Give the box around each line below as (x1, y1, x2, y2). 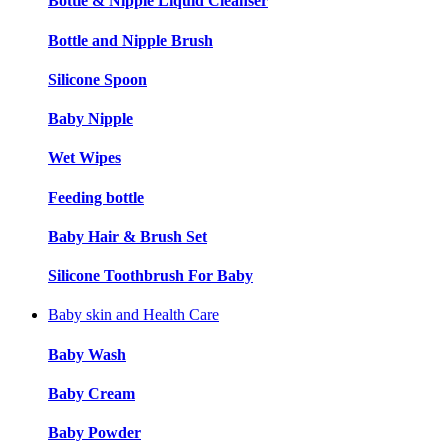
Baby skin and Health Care (48, 306, 219, 324)
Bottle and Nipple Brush (48, 31, 213, 49)
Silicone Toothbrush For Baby (48, 267, 253, 285)
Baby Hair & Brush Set (48, 227, 207, 245)
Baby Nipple (48, 110, 133, 128)
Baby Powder (48, 424, 141, 442)
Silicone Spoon (48, 70, 147, 88)
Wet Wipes (48, 149, 121, 167)
